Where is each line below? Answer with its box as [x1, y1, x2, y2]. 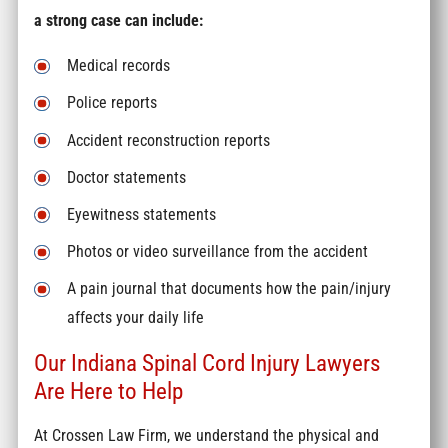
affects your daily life [67, 308, 205, 328]
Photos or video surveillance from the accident [67, 242, 369, 262]
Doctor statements [67, 167, 187, 187]
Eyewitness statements [67, 204, 217, 224]
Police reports [67, 93, 158, 113]
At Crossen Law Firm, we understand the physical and [34, 426, 380, 446]
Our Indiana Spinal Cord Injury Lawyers [34, 348, 381, 377]
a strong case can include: [34, 10, 204, 30]
